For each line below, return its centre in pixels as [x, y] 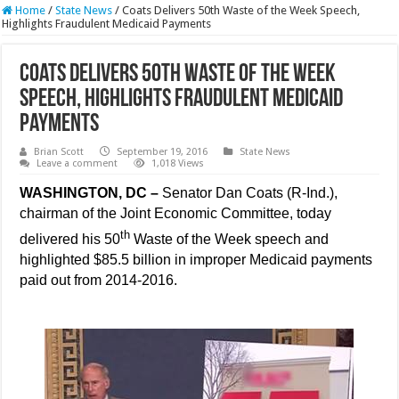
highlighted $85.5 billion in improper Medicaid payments [196, 259]
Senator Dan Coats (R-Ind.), [250, 193]
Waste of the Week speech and [230, 239]
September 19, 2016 [163, 152]
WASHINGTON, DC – [91, 193]
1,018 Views [178, 164]
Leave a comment [77, 164]
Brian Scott [59, 152]
